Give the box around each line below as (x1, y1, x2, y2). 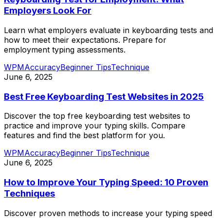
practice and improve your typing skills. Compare (4, 121, 185, 131)
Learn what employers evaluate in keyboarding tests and (4, 25, 213, 35)
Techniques (4, 188, 55, 200)
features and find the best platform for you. (4, 130, 165, 141)
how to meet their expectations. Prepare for (4, 35, 166, 45)
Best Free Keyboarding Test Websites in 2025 (4, 91, 204, 102)
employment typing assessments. (4, 45, 126, 54)
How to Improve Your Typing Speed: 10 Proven (4, 177, 208, 188)
